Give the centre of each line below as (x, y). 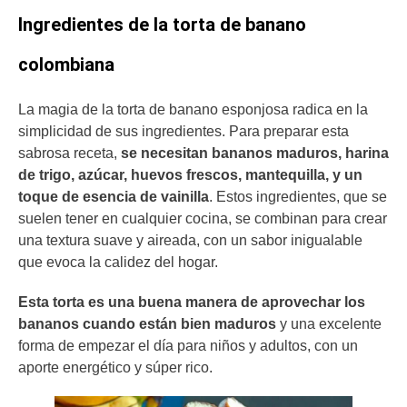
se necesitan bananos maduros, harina (255, 154)
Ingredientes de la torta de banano (162, 25)
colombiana (66, 65)
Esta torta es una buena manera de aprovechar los (192, 302)
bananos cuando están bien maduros (147, 323)
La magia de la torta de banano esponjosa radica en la (193, 110)
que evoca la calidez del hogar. (118, 263)
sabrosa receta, (69, 154)
